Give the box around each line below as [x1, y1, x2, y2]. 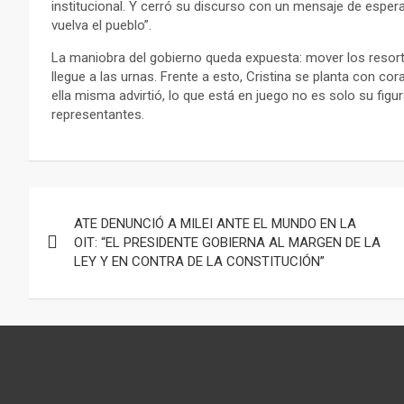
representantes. [51, 106, 144, 123]
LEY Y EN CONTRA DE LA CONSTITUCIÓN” [74, 252, 325, 270]
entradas [28, 261, 141, 296]
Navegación [28, 187, 179, 222]
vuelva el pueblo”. [51, 16, 151, 33]
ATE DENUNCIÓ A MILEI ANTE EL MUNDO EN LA [74, 215, 356, 232]
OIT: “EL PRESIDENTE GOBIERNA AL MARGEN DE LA [74, 234, 381, 251]
